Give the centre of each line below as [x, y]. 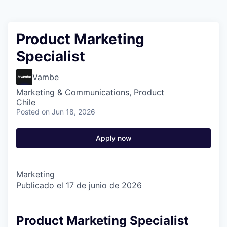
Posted [28, 112]
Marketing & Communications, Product [90, 92]
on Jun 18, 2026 [68, 112]
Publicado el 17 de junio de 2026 [79, 185]
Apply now [113, 138]
